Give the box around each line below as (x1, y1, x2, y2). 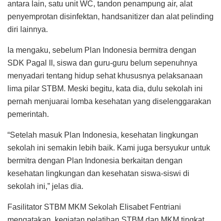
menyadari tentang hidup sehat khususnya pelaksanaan (7, 71, 203, 80)
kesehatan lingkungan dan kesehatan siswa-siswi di (7, 169, 189, 178)
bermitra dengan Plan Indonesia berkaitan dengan (7, 156, 183, 165)
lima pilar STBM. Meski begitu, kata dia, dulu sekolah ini (7, 84, 203, 93)
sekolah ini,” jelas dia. (7, 182, 83, 190)
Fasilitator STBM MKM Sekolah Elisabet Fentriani (7, 202, 181, 211)
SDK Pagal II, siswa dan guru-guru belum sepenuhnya (7, 58, 197, 67)
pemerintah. (7, 110, 49, 118)
